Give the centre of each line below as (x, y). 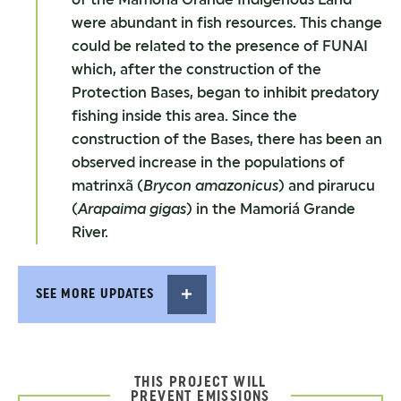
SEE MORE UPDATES (95, 294)
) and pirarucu (327, 185)
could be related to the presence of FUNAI (220, 46)
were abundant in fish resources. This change (227, 22)
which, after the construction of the (196, 69)
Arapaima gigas (132, 209)
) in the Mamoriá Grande (271, 209)
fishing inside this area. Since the (184, 115)
